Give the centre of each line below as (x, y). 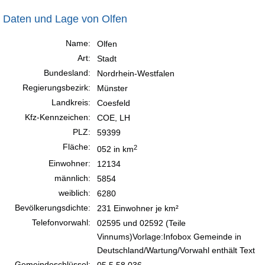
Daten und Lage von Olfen (65, 19)
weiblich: (75, 193)
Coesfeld (114, 103)
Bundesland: (67, 72)
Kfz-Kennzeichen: (58, 117)
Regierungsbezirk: (56, 87)
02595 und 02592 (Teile (141, 223)
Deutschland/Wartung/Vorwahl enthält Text (176, 250)
